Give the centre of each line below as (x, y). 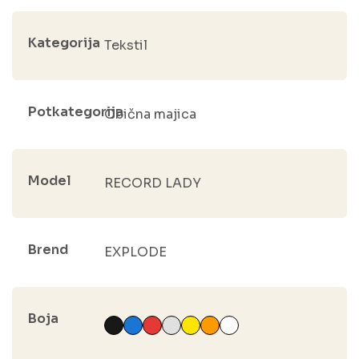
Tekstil (125, 45)
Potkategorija (76, 111)
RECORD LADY (152, 183)
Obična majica (150, 114)
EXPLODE (135, 252)
